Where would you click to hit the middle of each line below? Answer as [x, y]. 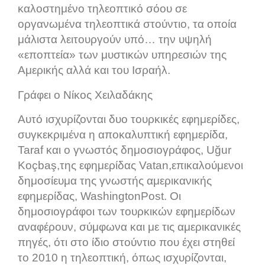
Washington [111, 196]
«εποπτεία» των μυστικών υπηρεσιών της [122, 54]
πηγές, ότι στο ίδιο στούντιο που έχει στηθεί [126, 242]
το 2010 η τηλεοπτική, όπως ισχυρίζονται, [122, 257]
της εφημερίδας [99, 165]
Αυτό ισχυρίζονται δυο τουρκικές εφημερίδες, [129, 119]
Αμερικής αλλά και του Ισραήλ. [94, 70]
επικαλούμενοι [207, 165]
